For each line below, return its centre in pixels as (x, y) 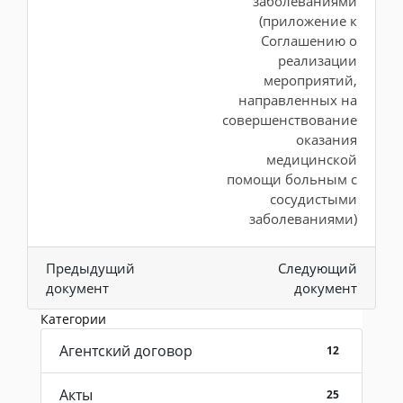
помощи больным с (292, 179)
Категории (73, 319)
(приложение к (308, 21)
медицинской (312, 159)
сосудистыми (313, 199)
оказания (327, 139)
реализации (318, 60)
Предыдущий (90, 268)
